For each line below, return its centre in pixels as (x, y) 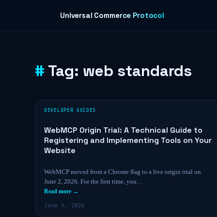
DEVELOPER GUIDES (70, 110)
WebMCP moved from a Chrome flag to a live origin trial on (123, 172)
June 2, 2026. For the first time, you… (93, 181)
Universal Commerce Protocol (112, 15)
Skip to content (27, 8)
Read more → (61, 191)
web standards (137, 71)
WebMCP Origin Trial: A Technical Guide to (123, 130)
